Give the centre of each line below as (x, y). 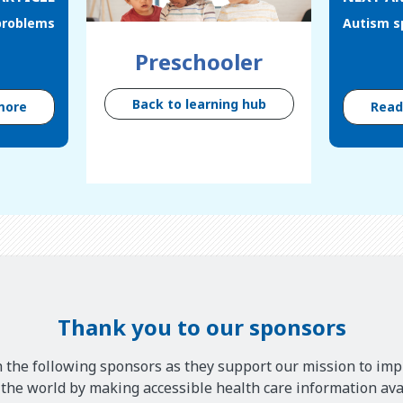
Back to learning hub (199, 103)
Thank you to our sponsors (201, 327)
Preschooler (199, 61)
